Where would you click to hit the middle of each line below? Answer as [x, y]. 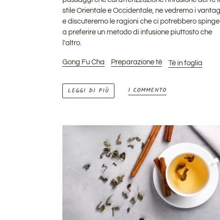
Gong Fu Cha [83, 62]
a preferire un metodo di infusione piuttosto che [137, 32]
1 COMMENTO [147, 90]
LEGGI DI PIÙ [88, 90]
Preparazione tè [137, 62]
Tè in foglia [185, 63]
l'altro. [72, 43]
